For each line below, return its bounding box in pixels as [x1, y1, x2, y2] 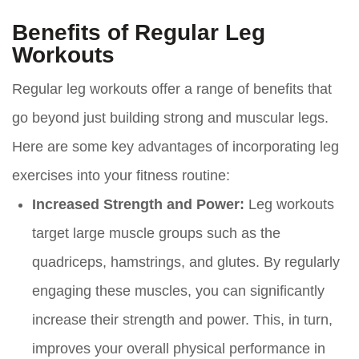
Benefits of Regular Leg [12, 20, 265, 46]
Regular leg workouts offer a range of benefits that [12, 81, 332, 98]
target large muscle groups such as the [32, 225, 280, 242]
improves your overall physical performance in [32, 341, 325, 357]
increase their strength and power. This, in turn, [32, 312, 333, 329]
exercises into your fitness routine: [12, 167, 230, 184]
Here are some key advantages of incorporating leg [12, 139, 339, 155]
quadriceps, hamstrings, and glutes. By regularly [32, 254, 340, 271]
